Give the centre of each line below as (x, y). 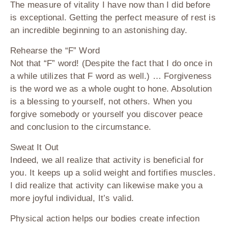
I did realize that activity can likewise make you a (107, 185)
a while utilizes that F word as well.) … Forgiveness (111, 76)
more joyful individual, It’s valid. (72, 198)
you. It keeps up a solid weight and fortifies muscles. (113, 173)
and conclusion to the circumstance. (81, 127)
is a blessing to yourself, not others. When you (101, 101)
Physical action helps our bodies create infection (105, 218)
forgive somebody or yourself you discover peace (107, 114)
